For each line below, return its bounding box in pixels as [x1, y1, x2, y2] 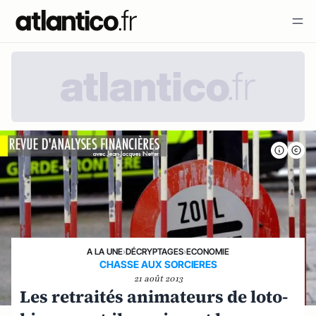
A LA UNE [87, 245, 123, 257]
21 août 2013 [133, 272, 183, 284]
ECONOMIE [186, 245, 229, 257]
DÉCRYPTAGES [126, 245, 183, 257]
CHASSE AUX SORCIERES [99, 257, 217, 270]
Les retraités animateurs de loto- [20, 284, 288, 308]
